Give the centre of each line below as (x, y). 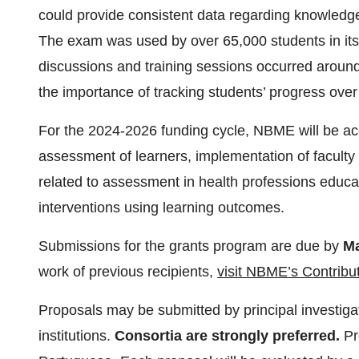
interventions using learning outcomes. (161, 208)
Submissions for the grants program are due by (191, 246)
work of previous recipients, (128, 272)
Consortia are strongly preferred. (227, 336)
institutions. (77, 336)
